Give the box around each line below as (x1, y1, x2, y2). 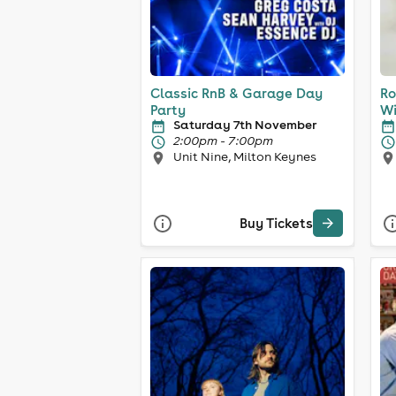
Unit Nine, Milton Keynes (173, 148, 316, 164)
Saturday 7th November (173, 116, 316, 133)
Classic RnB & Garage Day (150, 84, 323, 102)
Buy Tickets (240, 215, 313, 232)
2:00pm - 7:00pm (173, 132, 273, 148)
